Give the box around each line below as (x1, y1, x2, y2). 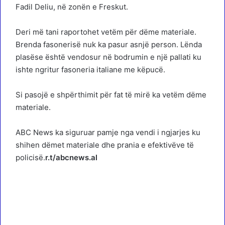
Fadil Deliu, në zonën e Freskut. (16, 2, 128, 12)
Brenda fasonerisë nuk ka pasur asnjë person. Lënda (16, 39, 202, 49)
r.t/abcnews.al (45, 152, 97, 162)
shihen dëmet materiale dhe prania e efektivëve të (16, 140, 194, 150)
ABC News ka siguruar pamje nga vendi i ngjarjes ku (16, 127, 200, 137)
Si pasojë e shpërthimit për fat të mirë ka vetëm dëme (16, 89, 206, 99)
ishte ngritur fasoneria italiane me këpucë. (16, 64, 165, 74)
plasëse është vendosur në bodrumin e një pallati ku (16, 52, 201, 62)
